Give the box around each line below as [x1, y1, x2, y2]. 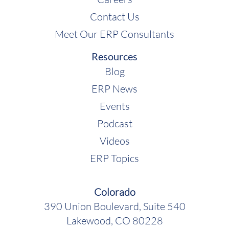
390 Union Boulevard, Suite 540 [43, 199, 186, 212]
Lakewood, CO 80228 [66, 214, 163, 226]
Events [99, 99, 130, 112]
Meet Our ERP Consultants [55, 27, 174, 40]
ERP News [91, 82, 138, 95]
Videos [99, 134, 130, 147]
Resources [91, 50, 138, 62]
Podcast [97, 117, 132, 129]
